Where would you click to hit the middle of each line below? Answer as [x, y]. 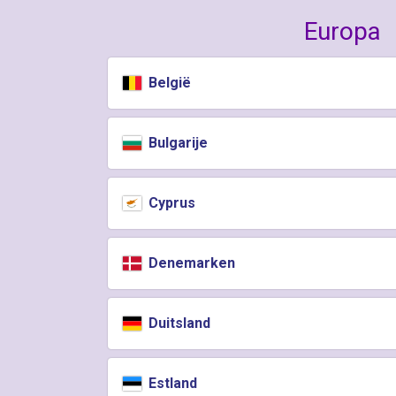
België [168, 83]
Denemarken [190, 263]
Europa [342, 31]
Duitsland [178, 323]
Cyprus [171, 203]
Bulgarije [177, 143]
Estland [171, 383]
